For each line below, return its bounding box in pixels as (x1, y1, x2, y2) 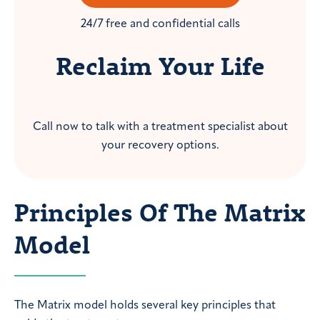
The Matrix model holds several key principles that (14, 299, 276, 311)
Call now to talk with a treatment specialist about (32, 121, 288, 134)
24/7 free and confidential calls (80, 19, 240, 31)
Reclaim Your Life (55, 50, 265, 82)
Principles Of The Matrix (14, 196, 306, 228)
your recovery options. (101, 140, 219, 152)
